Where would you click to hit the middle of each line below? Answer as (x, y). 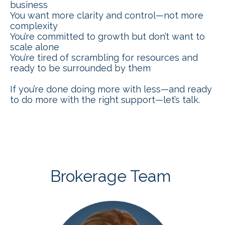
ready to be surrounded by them (80, 68)
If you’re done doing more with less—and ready (111, 89)
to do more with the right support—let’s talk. (105, 99)
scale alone (35, 47)
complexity (34, 26)
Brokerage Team (113, 176)
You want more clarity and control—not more (107, 15)
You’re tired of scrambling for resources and (104, 57)
